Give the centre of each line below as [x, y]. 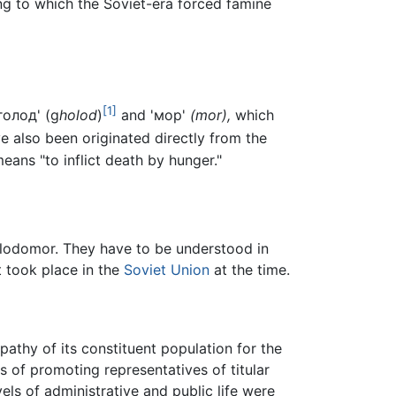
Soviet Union [166, 269]
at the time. [249, 269]
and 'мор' [153, 115]
